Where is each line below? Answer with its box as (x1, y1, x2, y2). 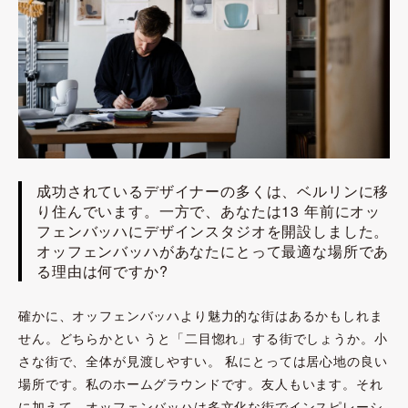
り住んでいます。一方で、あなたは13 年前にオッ (36, 200, 382, 222)
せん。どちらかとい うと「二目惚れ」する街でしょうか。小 (18, 329, 388, 348)
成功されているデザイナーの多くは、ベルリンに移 (36, 180, 390, 202)
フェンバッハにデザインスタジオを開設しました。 (36, 220, 390, 242)
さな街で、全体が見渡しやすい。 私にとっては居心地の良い (18, 352, 388, 371)
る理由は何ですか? (36, 260, 168, 282)
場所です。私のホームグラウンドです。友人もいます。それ (18, 374, 383, 393)
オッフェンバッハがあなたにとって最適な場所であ (36, 240, 390, 262)
